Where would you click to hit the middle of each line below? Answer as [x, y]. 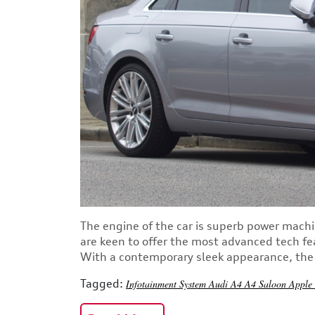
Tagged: [102, 283]
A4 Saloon [267, 283]
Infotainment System [167, 283]
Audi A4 [227, 283]
